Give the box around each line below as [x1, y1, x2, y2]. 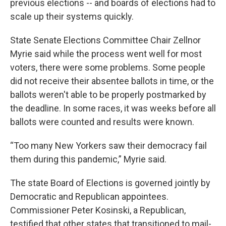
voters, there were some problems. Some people [10, 62, 205, 73]
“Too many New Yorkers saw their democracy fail [10, 140, 207, 151]
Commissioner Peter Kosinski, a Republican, [10, 205, 186, 215]
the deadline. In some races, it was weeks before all [10, 103, 216, 114]
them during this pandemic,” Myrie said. [10, 154, 171, 164]
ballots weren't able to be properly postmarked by [10, 89, 206, 100]
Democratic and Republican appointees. [10, 191, 168, 202]
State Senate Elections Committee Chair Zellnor [10, 35, 201, 45]
